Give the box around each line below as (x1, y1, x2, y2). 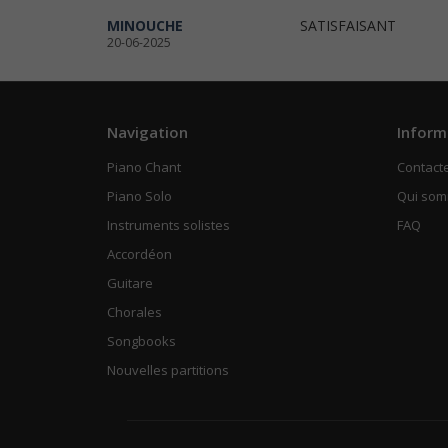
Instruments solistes (107, 216, 230, 235)
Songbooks (107, 332, 176, 351)
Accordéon (107, 245, 172, 264)
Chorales (107, 303, 162, 322)
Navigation (107, 122, 188, 143)
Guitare (107, 274, 153, 293)
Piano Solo (107, 187, 172, 206)
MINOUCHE (107, 16, 183, 36)
